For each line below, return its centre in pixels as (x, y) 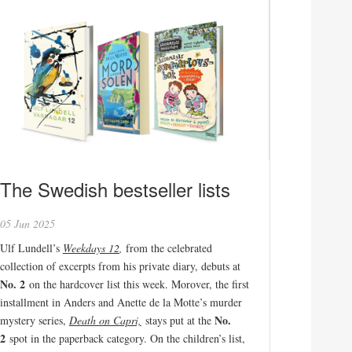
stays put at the (180, 320)
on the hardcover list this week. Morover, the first (139, 284)
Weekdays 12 (91, 247)
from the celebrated (169, 247)
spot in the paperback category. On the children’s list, (127, 338)
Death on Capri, (105, 320)
